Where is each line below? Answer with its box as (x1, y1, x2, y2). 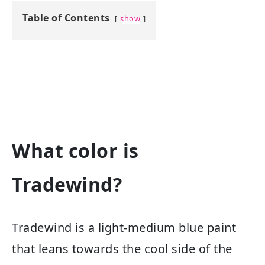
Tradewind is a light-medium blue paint (12, 219, 236, 235)
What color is (12, 138, 139, 164)
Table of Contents (22, 11, 110, 24)
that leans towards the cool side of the (12, 240, 232, 257)
